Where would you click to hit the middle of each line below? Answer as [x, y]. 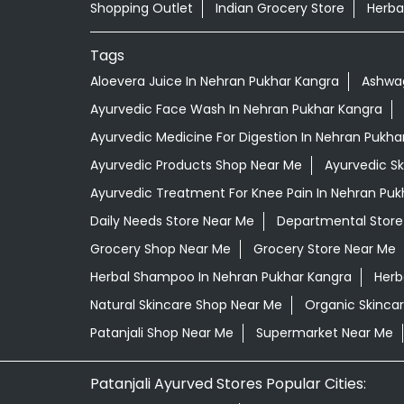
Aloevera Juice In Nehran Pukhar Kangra [214, 82]
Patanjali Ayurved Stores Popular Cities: [228, 384]
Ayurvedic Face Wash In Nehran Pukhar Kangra [236, 110]
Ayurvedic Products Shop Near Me [196, 165]
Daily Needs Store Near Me [172, 221]
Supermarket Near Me [324, 333]
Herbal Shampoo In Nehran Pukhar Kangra [220, 277]
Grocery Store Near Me [324, 249]
